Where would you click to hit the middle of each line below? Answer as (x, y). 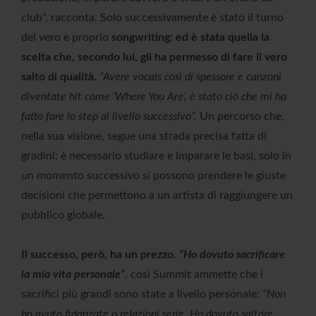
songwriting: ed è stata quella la (190, 38)
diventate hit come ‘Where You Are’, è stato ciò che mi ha (154, 97)
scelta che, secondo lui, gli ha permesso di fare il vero (154, 57)
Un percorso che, (241, 117)
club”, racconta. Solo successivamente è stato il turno (152, 18)
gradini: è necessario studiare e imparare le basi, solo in (156, 156)
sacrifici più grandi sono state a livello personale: (142, 294)
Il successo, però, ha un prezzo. (100, 255)
